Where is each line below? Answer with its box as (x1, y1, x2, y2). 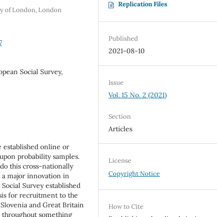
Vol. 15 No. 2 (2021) (108, 91, 167, 100)
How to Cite (108, 202, 144, 211)
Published (108, 34, 139, 43)
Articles (108, 124, 133, 134)
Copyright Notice (108, 170, 160, 178)
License (108, 156, 132, 165)
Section (108, 112, 131, 121)
